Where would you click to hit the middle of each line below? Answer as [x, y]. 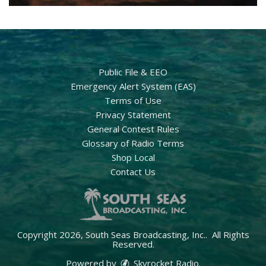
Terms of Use [133, 100]
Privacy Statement [133, 114]
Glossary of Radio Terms [133, 143]
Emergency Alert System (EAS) [133, 86]
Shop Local [133, 157]
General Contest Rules [133, 129]
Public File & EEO [133, 72]
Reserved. [133, 244]
